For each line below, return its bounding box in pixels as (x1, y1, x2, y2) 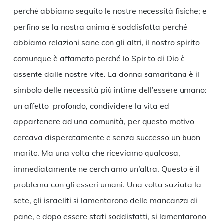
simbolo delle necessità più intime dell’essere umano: (13, 85, 207, 95)
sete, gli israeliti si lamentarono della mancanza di (13, 195, 197, 206)
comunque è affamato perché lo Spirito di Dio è (13, 53, 185, 64)
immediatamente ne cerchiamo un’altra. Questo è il (13, 164, 200, 174)
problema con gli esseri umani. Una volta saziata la (13, 180, 201, 190)
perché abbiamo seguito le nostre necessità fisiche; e (13, 6, 207, 16)
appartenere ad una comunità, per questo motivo (13, 116, 194, 127)
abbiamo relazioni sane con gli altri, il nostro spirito (13, 37, 200, 48)
